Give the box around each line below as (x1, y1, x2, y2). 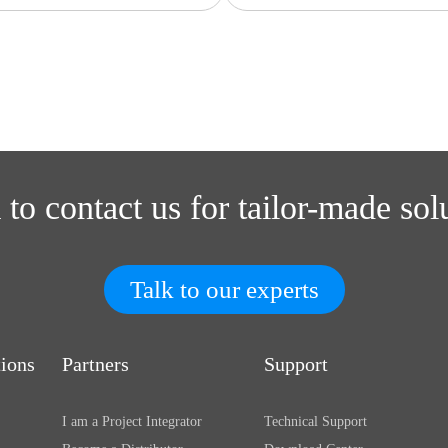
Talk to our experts (129, 276, 319, 303)
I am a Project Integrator (62, 414, 203, 429)
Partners (62, 353, 130, 375)
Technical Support (263, 414, 367, 429)
